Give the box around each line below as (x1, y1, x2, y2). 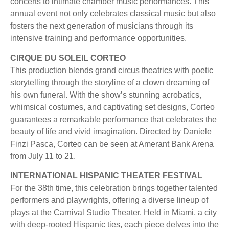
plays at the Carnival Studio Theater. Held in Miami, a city (10, 208, 217, 217)
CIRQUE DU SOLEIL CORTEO (10, 53, 126, 62)
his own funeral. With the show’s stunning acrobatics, (10, 90, 201, 99)
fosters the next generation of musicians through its (10, 21, 193, 31)
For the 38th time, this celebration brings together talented (10, 183, 218, 192)
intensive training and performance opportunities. (10, 34, 187, 43)
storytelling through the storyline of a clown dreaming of (10, 78, 209, 87)
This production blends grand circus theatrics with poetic (10, 65, 213, 75)
